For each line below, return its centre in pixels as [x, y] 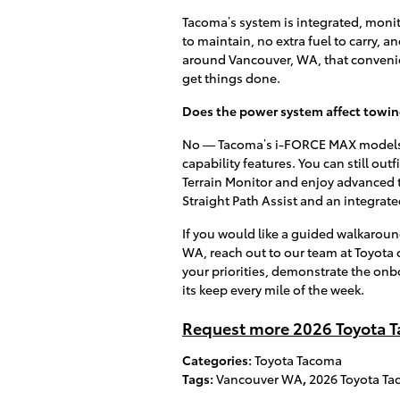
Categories [215, 359]
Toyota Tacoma [298, 359]
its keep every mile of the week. [273, 289]
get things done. [231, 77]
